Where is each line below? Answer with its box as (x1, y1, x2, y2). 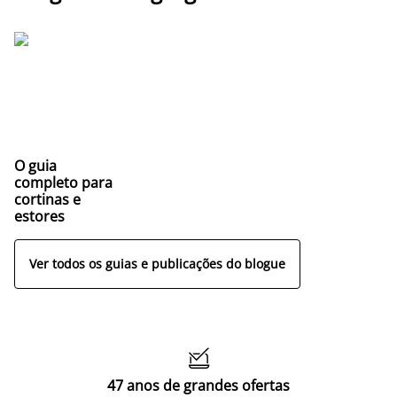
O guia (14, 155, 57, 175)
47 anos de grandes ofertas (107, 375, 290, 395)
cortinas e (14, 189, 81, 209)
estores (14, 206, 65, 226)
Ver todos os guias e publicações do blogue (29, 255, 285, 273)
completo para (14, 172, 113, 192)
